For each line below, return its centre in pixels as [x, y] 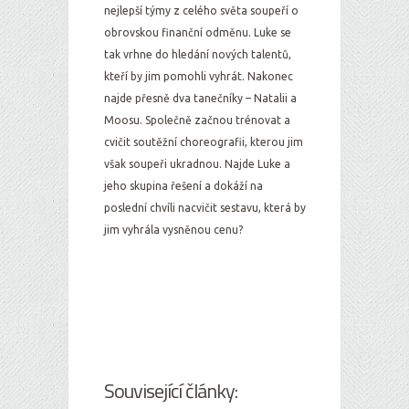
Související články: [171, 391]
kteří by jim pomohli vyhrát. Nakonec [199, 76]
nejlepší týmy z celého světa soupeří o [201, 10]
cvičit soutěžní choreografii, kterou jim [204, 142]
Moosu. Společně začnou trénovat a [197, 120]
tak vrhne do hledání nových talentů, [198, 54]
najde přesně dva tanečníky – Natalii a [200, 98]
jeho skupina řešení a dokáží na [184, 186]
